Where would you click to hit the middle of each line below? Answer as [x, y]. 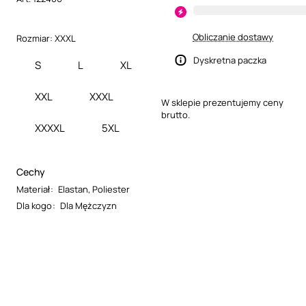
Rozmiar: [36, 38]
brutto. [176, 115]
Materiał [33, 189]
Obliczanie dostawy [233, 37]
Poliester [111, 189]
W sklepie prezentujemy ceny [222, 102]
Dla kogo [34, 206]
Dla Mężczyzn [88, 206]
